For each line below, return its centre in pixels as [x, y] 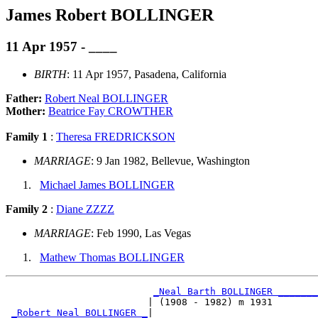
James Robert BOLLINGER [110, 15]
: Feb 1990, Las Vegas [141, 233]
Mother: [27, 111]
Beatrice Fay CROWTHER [111, 111]
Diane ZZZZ [85, 209]
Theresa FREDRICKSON [116, 136]
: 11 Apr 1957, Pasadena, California [147, 74]
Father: [25, 98]
